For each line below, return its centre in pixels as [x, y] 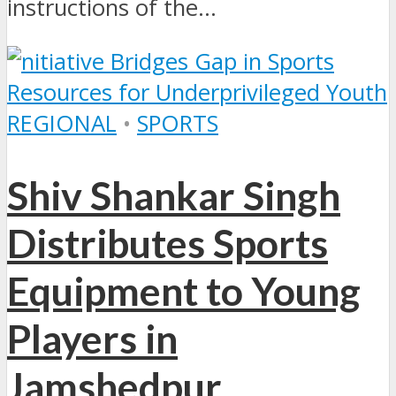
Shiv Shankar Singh [174, 195]
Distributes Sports [168, 243]
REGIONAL [62, 123]
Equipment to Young [184, 290]
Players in [92, 338]
